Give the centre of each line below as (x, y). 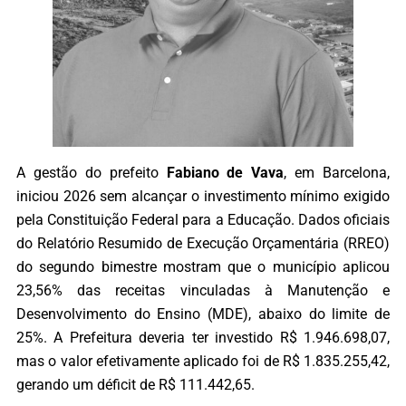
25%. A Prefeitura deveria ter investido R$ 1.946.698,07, (203, 338)
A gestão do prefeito (92, 173)
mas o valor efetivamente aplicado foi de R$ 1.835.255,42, (203, 362)
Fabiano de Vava (225, 173)
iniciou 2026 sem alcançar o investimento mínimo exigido (203, 197)
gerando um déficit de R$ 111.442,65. (135, 385)
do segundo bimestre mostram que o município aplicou (203, 267)
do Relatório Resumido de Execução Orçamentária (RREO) (203, 244)
